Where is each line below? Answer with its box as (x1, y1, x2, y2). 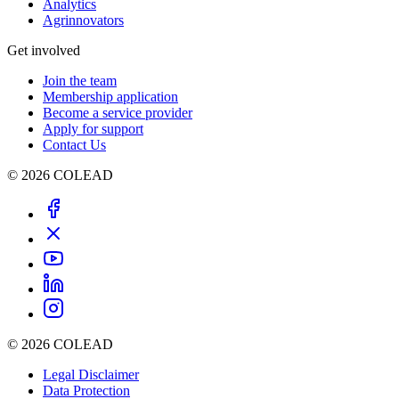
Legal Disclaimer (43, 367, 139, 383)
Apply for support (43, 121, 143, 137)
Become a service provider (43, 105, 192, 121)
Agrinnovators (43, 12, 124, 28)
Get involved (7, 43, 80, 59)
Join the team (43, 73, 117, 89)
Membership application (43, 89, 178, 105)
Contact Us (43, 137, 106, 153)
